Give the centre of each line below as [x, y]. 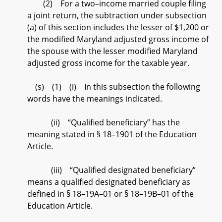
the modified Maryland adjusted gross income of [118, 39]
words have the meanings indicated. [95, 99]
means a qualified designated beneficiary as [109, 182]
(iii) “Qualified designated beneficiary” [111, 170]
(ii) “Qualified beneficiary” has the [104, 122]
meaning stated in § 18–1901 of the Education [112, 134]
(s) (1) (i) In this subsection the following [114, 87]
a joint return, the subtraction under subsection [117, 15]
